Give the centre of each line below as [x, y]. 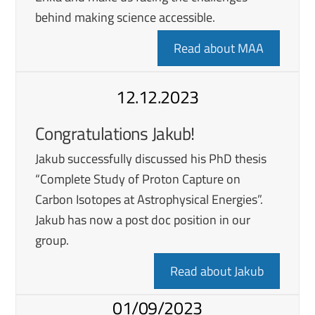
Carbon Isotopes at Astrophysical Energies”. [150, 200]
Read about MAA [219, 49]
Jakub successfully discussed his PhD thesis [150, 159]
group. [52, 240]
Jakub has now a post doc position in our [142, 220]
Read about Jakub [217, 271]
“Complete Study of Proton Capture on [137, 179]
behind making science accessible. [126, 18]
